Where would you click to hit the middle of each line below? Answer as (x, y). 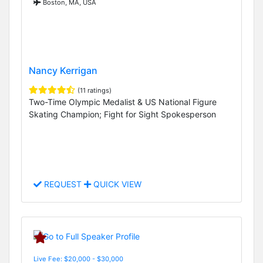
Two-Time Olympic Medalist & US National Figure (123, 102)
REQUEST (63, 184)
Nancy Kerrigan (63, 70)
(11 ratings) (95, 90)
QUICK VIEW (116, 184)
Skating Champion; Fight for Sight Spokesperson (122, 114)
